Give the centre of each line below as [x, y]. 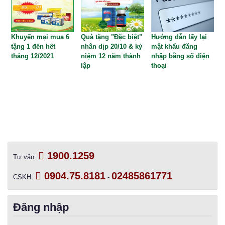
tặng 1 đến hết [33, 46]
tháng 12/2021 [32, 56]
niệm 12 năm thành [111, 56]
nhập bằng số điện [180, 56]
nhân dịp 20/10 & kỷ [112, 46]
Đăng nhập [41, 207]
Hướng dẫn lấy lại [179, 37]
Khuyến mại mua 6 [40, 37]
